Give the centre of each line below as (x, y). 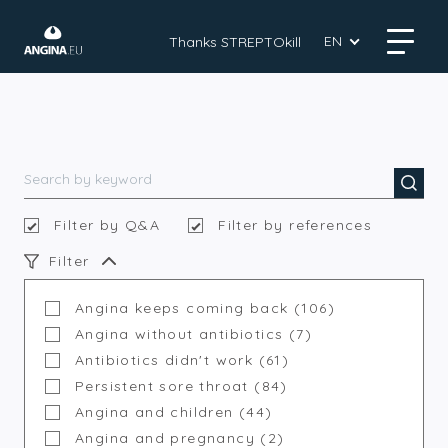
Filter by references (295, 225)
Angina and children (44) (174, 412)
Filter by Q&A (107, 225)
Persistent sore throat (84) (181, 386)
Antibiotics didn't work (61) (182, 360)
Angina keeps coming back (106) (205, 308)
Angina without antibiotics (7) (193, 334)
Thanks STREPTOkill (235, 41)
